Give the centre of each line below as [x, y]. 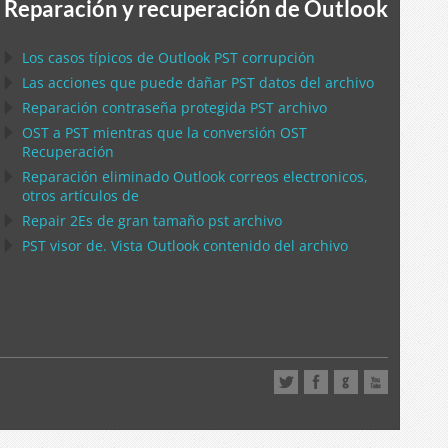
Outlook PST [198, 57]
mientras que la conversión [184, 132]
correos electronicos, [296, 176]
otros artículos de [80, 195]
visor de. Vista [96, 245]
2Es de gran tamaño [137, 220]
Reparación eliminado [97, 176]
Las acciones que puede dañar [126, 82]
